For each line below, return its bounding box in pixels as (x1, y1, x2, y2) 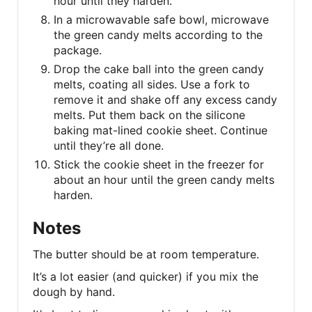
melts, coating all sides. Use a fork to (54, 77, 250, 91)
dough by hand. (33, 284, 115, 299)
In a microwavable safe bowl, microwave (54, 12, 269, 26)
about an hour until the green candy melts (54, 172, 274, 187)
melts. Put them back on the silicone (54, 107, 245, 122)
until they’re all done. (54, 138, 164, 153)
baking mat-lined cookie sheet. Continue (54, 123, 267, 137)
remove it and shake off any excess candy (54, 92, 277, 107)
